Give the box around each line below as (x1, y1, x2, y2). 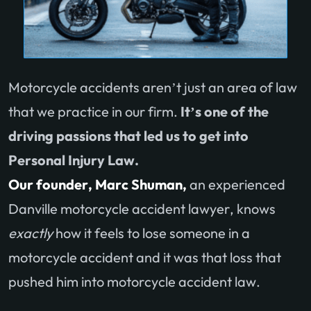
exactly (8, 224, 53, 242)
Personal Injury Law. (8, 151, 139, 169)
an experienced (187, 175, 285, 193)
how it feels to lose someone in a (53, 224, 250, 242)
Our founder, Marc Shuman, (8, 175, 187, 193)
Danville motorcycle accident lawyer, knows (8, 199, 276, 217)
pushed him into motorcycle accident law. (8, 272, 260, 290)
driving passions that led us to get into (8, 126, 249, 144)
